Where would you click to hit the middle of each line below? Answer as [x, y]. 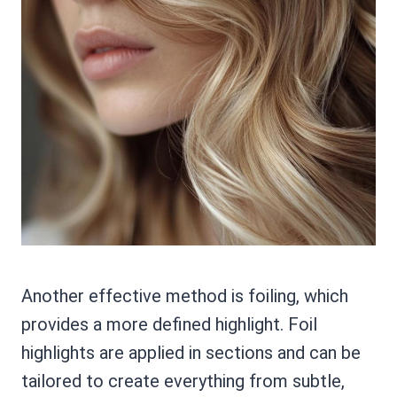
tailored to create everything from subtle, [183, 381]
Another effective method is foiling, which [185, 296]
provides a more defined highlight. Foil [169, 324]
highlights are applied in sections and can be [191, 352]
